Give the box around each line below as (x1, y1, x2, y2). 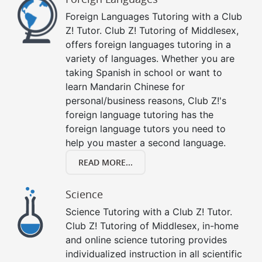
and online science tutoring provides (65, 234, 227, 246)
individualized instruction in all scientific (65, 248, 242, 260)
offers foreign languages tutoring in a (65, 39, 231, 51)
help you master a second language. (65, 137, 226, 149)
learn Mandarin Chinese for (65, 81, 185, 93)
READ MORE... (78, 157, 133, 168)
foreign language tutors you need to (65, 123, 226, 135)
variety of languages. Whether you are (65, 53, 235, 65)
